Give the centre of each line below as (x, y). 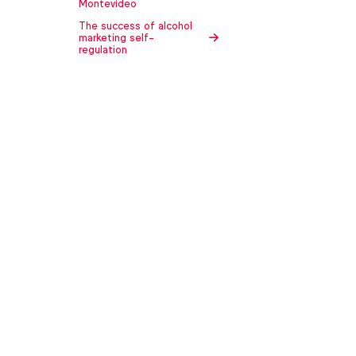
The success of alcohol (136, 26)
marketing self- (117, 38)
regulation (103, 50)
